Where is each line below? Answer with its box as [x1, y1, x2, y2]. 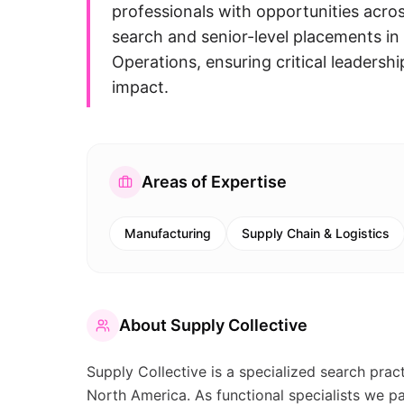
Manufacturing [124, 225, 211, 241]
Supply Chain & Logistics [242, 225, 390, 241]
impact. [112, 78, 169, 96]
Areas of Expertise [142, 172, 287, 191]
